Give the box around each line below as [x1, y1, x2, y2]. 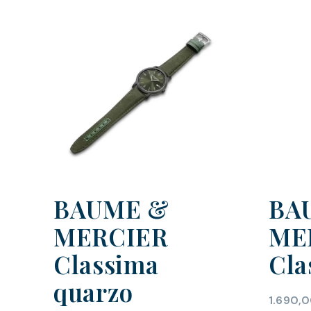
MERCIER [53, 220, 168, 253]
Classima [53, 248, 159, 281]
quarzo [53, 276, 133, 309]
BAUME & [53, 192, 169, 226]
